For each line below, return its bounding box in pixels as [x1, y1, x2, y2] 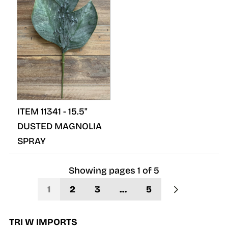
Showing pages [69, 165, 135, 176]
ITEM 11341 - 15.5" [17, 106, 88, 117]
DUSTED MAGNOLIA [17, 121, 102, 132]
